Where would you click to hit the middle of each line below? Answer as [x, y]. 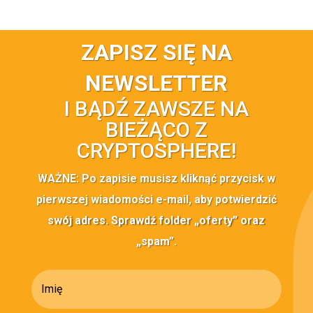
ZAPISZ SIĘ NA [156, 52]
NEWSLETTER [156, 83]
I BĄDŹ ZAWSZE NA [156, 108]
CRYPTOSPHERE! [156, 150]
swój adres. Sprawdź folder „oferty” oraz [156, 220]
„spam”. [156, 241]
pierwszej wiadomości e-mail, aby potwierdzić [156, 199]
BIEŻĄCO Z [156, 129]
